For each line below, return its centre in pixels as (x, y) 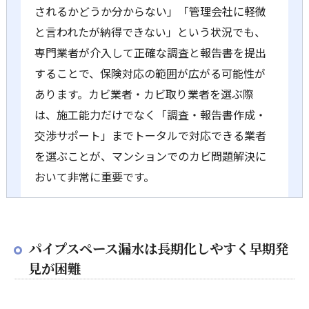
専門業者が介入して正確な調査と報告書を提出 (150, 52)
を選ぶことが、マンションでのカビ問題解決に (150, 156)
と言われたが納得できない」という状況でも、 (150, 31)
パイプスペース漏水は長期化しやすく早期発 (158, 248)
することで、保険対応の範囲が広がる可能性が (150, 73)
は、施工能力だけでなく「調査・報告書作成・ (150, 114)
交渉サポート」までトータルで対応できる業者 (150, 135)
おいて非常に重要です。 (94, 176)
